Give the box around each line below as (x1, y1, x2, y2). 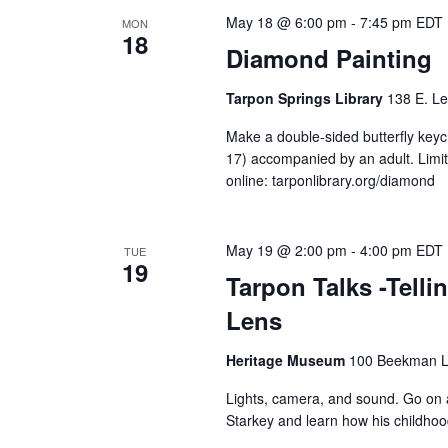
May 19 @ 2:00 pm (226, 239, 348, 260)
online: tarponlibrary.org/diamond (226, 169, 436, 190)
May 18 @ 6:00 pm (226, 11, 348, 32)
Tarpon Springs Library (226, 87, 388, 108)
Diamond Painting (226, 40, 433, 75)
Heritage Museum (226, 349, 350, 370)
